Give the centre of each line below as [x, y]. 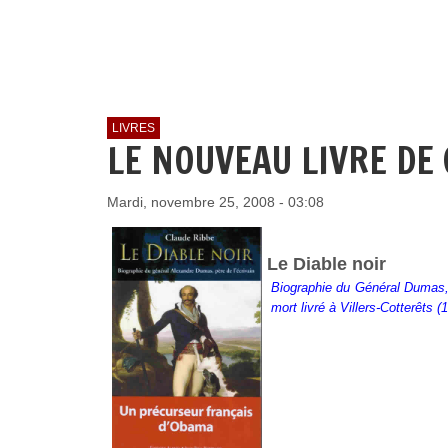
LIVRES [133, 128]
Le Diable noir [329, 264]
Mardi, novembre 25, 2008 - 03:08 [215, 202]
